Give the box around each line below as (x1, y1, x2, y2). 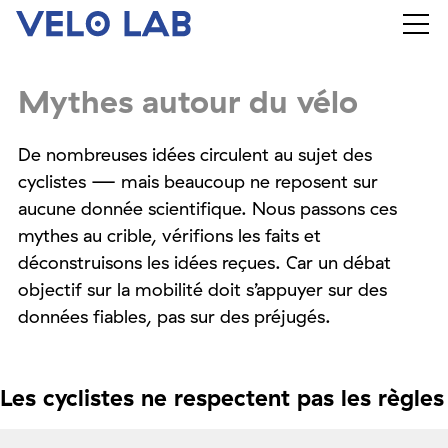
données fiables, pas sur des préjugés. (18, 304, 331, 328)
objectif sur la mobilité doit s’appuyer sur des (18, 277, 387, 301)
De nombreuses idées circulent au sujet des (18, 142, 372, 166)
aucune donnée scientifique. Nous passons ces (18, 196, 397, 220)
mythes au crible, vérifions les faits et (18, 223, 321, 247)
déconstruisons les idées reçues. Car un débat (18, 250, 391, 274)
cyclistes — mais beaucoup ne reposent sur (18, 169, 378, 193)
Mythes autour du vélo (18, 81, 358, 121)
